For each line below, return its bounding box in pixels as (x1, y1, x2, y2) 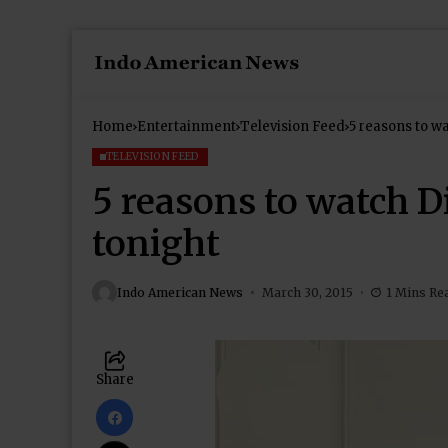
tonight (92, 222, 220, 266)
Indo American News (117, 284, 243, 300)
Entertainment (137, 118, 236, 135)
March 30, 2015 (261, 284, 353, 300)
